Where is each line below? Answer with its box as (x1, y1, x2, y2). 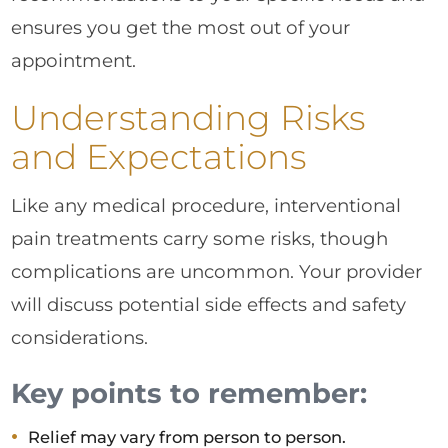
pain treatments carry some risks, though (11, 227, 389, 251)
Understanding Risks (11, 96, 366, 139)
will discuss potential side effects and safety (11, 293, 407, 317)
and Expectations (11, 135, 307, 178)
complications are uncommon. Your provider (11, 260, 423, 284)
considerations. (11, 326, 149, 350)
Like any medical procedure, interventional (11, 194, 402, 218)
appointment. (11, 49, 137, 73)
